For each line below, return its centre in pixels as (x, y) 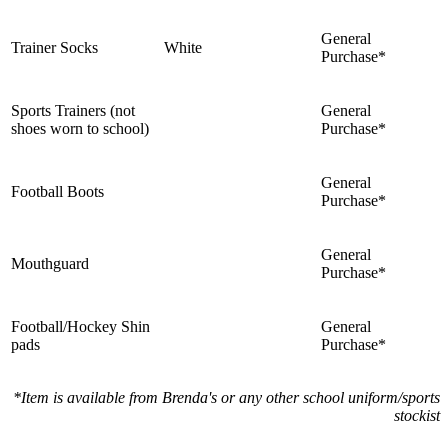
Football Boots (57, 192)
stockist (417, 416)
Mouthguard (50, 264)
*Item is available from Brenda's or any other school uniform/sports (226, 398)
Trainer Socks (54, 48)
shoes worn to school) (80, 129)
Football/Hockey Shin (80, 327)
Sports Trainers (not (73, 111)
